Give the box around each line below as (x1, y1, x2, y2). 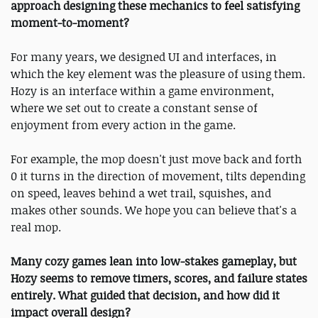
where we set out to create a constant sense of (11, 99, 258, 116)
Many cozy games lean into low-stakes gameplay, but (11, 253, 297, 269)
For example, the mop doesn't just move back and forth (11, 150, 302, 167)
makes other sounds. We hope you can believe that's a (11, 202, 297, 218)
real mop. (11, 219, 61, 235)
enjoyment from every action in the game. (11, 116, 236, 133)
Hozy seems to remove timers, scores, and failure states (11, 270, 307, 286)
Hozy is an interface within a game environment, (11, 82, 274, 99)
